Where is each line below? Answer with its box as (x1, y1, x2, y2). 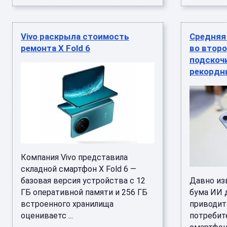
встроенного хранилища (21, 199, 113, 209)
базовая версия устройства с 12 (21, 176, 145, 185)
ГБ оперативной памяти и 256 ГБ (21, 187, 147, 197)
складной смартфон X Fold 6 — (21, 164, 136, 174)
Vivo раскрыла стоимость (21, 31, 129, 42)
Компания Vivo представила (21, 153, 128, 162)
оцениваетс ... (21, 211, 73, 220)
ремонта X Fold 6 (21, 43, 90, 53)
